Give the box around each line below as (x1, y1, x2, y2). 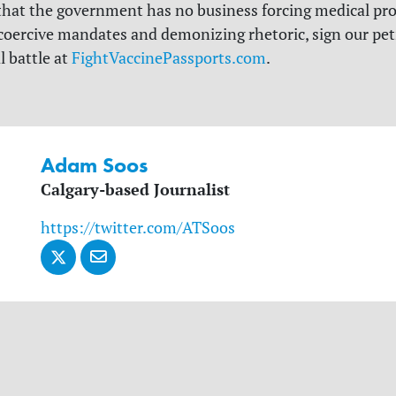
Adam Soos (41, 150, 148, 179)
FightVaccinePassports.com (72, 47, 266, 68)
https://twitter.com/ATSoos (41, 217, 235, 238)
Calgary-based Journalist (41, 178, 230, 200)
